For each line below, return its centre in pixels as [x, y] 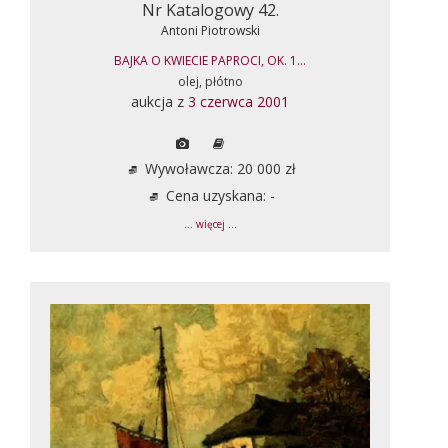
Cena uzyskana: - [218, 195]
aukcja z [159, 101]
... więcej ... [210, 224]
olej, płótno [210, 81]
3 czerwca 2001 [238, 101]
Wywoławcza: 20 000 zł [218, 168]
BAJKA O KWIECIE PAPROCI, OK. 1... [210, 60]
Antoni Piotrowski [210, 30]
